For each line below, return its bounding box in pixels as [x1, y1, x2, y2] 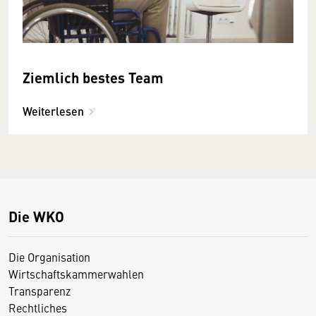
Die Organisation [8, 248, 90, 265]
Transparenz [8, 282, 71, 298]
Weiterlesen [23, 102, 84, 119]
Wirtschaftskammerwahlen [8, 265, 144, 281]
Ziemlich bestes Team [23, 66, 164, 87]
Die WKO [8, 205, 64, 226]
